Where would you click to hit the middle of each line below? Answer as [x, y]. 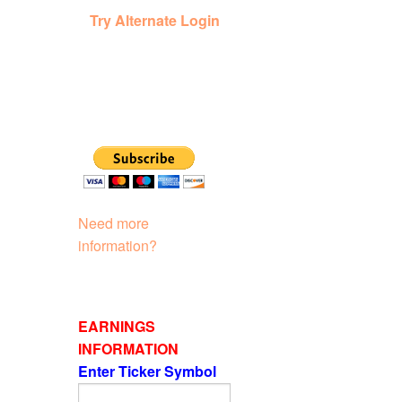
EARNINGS [117, 326]
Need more [114, 223]
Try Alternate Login [154, 20]
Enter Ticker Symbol [149, 371]
